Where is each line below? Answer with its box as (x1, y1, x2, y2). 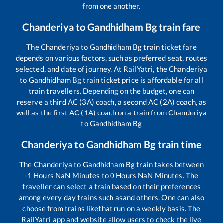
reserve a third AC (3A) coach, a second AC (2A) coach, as (16, 97, 207, 107)
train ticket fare (142, 42, 197, 52)
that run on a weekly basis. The (98, 204, 201, 213)
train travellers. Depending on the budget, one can (28, 86, 195, 96)
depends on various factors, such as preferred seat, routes (15, 53, 208, 63)
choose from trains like (22, 204, 99, 213)
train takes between (135, 160, 204, 169)
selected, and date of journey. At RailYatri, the (15, 64, 169, 74)
